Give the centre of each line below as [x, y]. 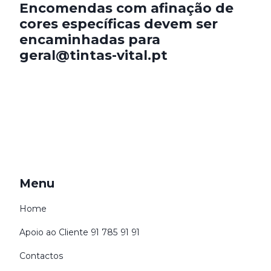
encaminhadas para [90, 39]
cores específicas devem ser [119, 24]
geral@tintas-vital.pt [93, 55]
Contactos [41, 256]
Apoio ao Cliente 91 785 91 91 [80, 232]
